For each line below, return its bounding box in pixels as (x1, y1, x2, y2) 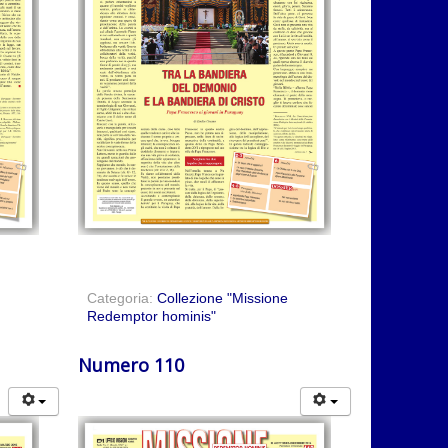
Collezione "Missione (156, 289, 288, 306)
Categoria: (86, 289, 157, 306)
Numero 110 (77, 352, 184, 377)
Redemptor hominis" (86, 307, 216, 324)
